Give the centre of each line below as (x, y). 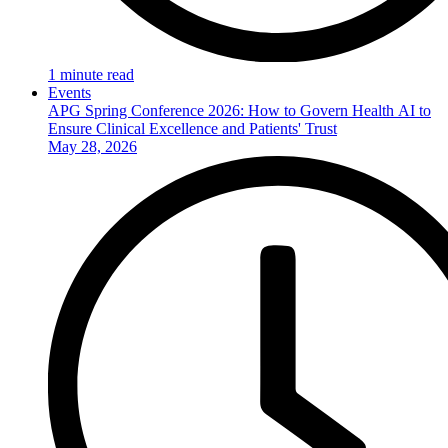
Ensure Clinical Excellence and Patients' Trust (192, 128)
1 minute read (91, 74)
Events (69, 92)
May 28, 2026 (92, 146)
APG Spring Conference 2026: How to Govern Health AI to (239, 110)
